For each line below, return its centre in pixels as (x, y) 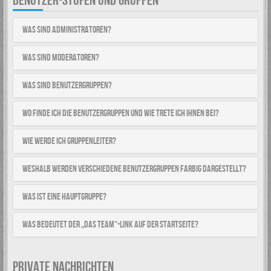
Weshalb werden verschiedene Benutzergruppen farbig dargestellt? (134, 169)
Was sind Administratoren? (67, 30)
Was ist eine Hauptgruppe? (64, 197)
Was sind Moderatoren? (61, 58)
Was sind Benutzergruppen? (67, 86)
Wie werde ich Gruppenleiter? (69, 141)
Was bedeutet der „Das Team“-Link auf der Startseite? (110, 225)
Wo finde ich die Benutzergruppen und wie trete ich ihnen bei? (121, 113)
